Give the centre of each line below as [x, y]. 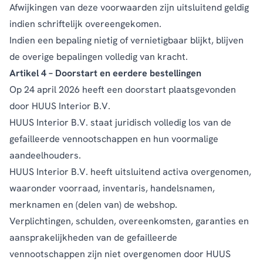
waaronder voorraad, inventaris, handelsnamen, [112, 188]
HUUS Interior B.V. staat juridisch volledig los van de [120, 122]
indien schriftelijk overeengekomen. [85, 23]
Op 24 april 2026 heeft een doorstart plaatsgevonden [123, 89]
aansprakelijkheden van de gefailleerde [93, 237]
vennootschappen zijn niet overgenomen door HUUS [120, 254]
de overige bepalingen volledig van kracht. [99, 56]
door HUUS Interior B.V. [60, 106]
